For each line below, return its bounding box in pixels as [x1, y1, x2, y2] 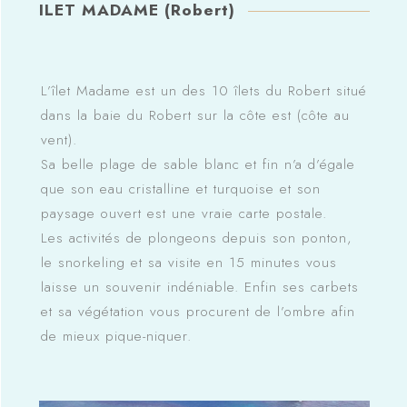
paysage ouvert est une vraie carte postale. [40, 203, 327, 224]
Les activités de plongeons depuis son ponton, [40, 228, 352, 249]
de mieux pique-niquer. [40, 326, 192, 347]
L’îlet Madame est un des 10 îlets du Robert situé [40, 81, 367, 102]
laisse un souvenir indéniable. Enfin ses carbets [40, 277, 359, 298]
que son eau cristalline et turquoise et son [40, 179, 321, 200]
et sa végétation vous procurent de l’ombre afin [40, 302, 355, 323]
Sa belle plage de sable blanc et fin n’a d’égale [40, 154, 355, 175]
